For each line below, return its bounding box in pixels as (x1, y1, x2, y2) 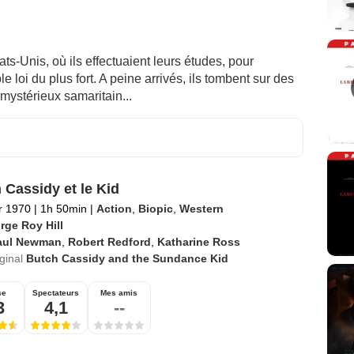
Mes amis (100, 288, 137, 297)
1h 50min (36, 201, 90, 215)
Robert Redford (67, 235, 151, 248)
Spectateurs (32, 288, 79, 297)
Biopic (137, 201, 173, 215)
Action (96, 201, 132, 215)
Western (179, 201, 224, 215)
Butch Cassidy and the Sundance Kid (25, 251, 228, 265)
